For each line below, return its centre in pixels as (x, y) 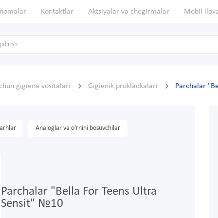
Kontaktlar (57, 12)
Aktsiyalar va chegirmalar (129, 12)
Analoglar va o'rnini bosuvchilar (78, 128)
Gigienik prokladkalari (124, 86)
